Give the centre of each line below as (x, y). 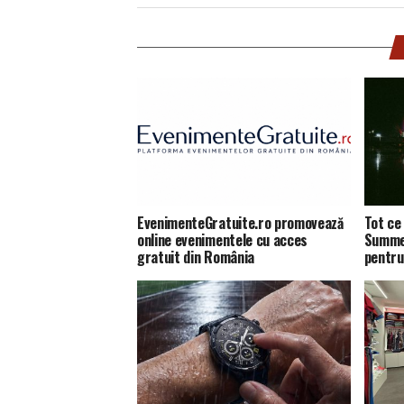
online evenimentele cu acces (223, 239)
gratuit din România (196, 257)
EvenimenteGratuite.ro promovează (240, 222)
